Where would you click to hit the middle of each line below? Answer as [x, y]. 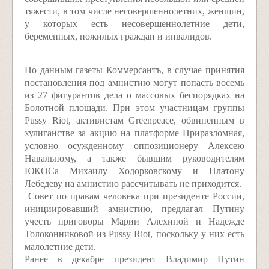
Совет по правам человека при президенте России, [134, 196]
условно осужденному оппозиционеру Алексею [134, 146]
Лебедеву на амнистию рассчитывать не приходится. [133, 183]
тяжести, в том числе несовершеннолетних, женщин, [134, 11]
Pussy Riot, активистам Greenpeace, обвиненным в [134, 120]
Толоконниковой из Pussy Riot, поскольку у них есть [134, 234]
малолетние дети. [60, 246]
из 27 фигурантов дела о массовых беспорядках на [134, 95]
